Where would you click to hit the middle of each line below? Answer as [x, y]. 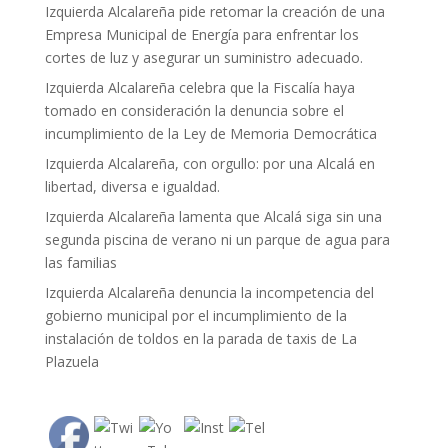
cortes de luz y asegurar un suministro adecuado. [203, 57]
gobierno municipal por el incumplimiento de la [195, 315]
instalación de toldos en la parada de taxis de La [200, 338]
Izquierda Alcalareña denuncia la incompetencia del [209, 292]
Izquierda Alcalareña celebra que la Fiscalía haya [199, 87]
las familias [80, 262]
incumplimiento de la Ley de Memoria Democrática [210, 133]
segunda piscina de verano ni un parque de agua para [217, 239]
